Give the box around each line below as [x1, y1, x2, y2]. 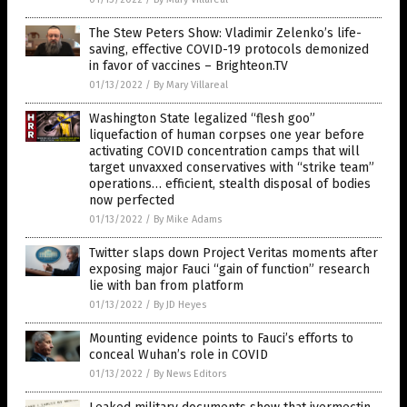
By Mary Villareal [154, 78, 228, 91]
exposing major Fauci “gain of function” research [89, 261, 370, 277]
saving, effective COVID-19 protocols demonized [89, 41, 369, 57]
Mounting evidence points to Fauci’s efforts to [89, 330, 353, 346]
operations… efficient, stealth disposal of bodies [89, 175, 371, 192]
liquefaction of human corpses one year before [89, 126, 364, 143]
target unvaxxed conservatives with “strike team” [89, 159, 374, 175]
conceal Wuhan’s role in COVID [89, 346, 268, 362]
